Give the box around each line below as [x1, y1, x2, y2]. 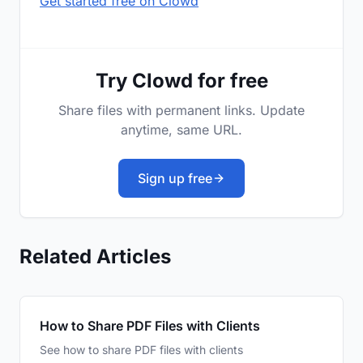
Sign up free [138, 170, 212, 187]
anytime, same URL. [121, 122, 242, 139]
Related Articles [19, 245, 171, 269]
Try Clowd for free [95, 69, 268, 93]
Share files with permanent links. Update [58, 102, 305, 119]
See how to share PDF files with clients [40, 343, 243, 357]
